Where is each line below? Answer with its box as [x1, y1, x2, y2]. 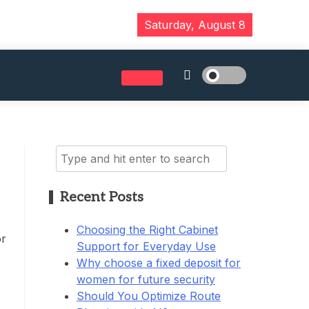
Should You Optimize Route [77, 288, 221, 303]
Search [55, 146, 93, 160]
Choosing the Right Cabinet [77, 222, 218, 237]
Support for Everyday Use [77, 239, 216, 253]
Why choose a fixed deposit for [77, 255, 241, 270]
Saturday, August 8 [144, 18, 246, 32]
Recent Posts [60, 188, 143, 206]
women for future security [77, 272, 215, 286]
